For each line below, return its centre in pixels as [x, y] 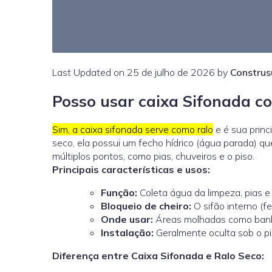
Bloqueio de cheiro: [146, 206]
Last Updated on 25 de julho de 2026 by [141, 72]
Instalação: [127, 233]
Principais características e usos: [131, 170]
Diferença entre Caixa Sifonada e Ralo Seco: [158, 256]
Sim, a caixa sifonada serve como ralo [133, 130]
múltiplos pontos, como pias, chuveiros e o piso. [153, 156]
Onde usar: [127, 219]
